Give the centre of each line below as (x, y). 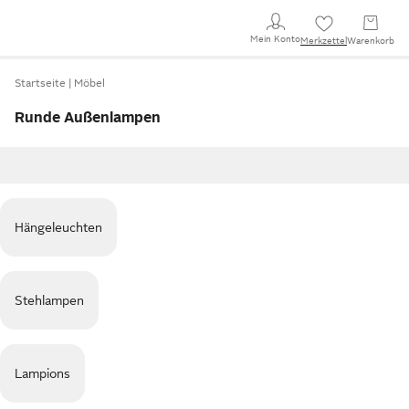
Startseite (40, 83)
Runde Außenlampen (88, 118)
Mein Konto (275, 38)
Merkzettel (324, 41)
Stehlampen (49, 300)
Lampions (42, 373)
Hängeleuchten (58, 227)
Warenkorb (371, 41)
